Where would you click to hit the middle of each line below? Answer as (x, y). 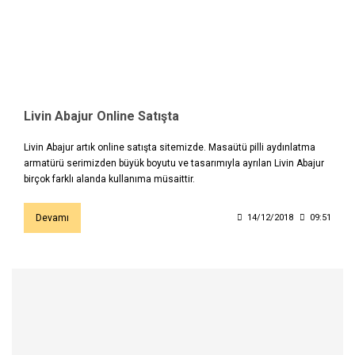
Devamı (52, 218)
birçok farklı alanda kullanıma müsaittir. (109, 179)
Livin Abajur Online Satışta (101, 116)
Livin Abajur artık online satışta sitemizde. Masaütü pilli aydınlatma (170, 148)
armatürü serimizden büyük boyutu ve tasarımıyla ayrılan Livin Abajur (174, 164)
